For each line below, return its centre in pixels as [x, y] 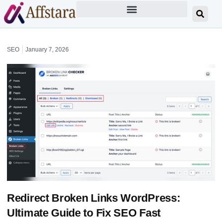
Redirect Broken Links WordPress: [94, 198]
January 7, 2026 [47, 50]
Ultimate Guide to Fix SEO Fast [84, 213]
